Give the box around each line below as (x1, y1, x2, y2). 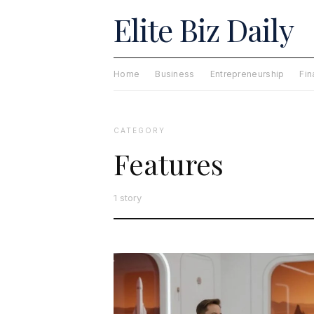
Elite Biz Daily (114, 8, 294, 50)
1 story (114, 191, 142, 203)
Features (114, 144, 224, 182)
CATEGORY (114, 125, 165, 135)
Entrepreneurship (210, 69, 285, 79)
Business (155, 69, 195, 79)
